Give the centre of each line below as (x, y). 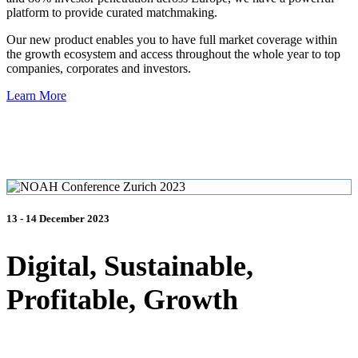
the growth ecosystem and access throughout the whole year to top (173, 54)
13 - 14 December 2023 (58, 219)
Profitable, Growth (122, 300)
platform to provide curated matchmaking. (112, 12)
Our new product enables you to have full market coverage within (172, 39)
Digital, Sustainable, (130, 267)
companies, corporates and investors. (99, 68)
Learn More (36, 95)
